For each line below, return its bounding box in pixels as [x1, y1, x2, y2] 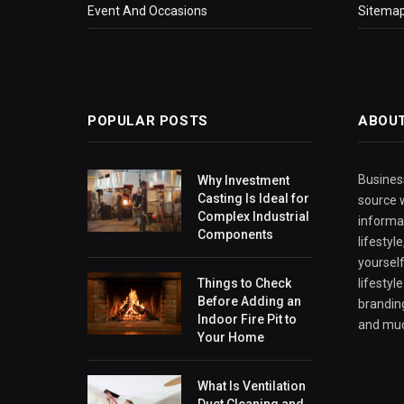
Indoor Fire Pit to [197, 312, 297, 327]
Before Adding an [197, 294, 301, 309]
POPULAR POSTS [87, 113, 208, 130]
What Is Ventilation [197, 379, 306, 394]
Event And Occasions [87, 4, 207, 19]
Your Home [197, 330, 264, 345]
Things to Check [197, 276, 291, 291]
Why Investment [197, 173, 289, 188]
